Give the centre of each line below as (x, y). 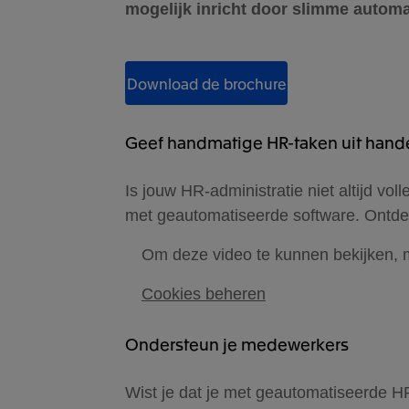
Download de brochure (206, 83)
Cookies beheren (204, 294)
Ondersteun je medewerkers (237, 343)
